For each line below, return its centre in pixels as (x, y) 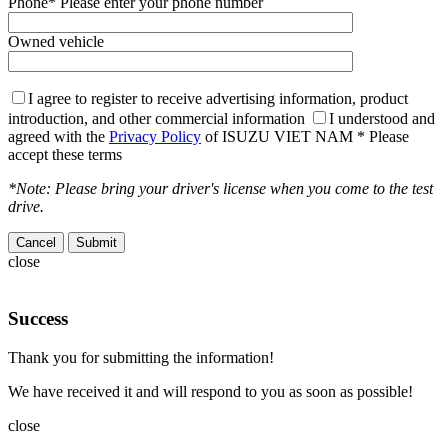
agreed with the (58, 137)
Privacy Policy (155, 137)
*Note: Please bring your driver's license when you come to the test (220, 189)
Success (38, 318)
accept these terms (65, 155)
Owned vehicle (56, 42)
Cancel (36, 243)
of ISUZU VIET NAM (277, 137)
